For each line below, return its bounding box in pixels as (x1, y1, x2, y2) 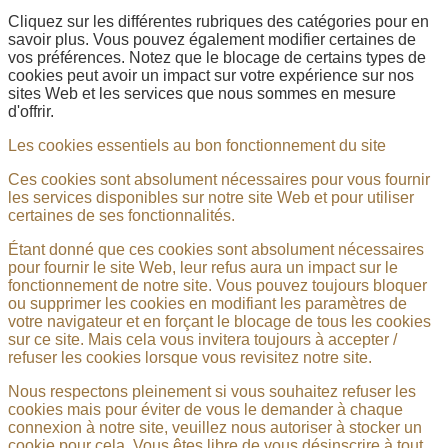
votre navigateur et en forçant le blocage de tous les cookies (8, 312, 431, 330)
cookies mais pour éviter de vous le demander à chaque (8, 400, 403, 418)
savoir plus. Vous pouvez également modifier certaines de (8, 30, 416, 48)
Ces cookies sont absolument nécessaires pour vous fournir (8, 170, 430, 188)
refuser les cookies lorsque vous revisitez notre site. (8, 348, 372, 366)
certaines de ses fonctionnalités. (8, 206, 235, 224)
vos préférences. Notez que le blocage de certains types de (8, 48, 426, 66)
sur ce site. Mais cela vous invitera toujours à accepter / (8, 330, 397, 348)
